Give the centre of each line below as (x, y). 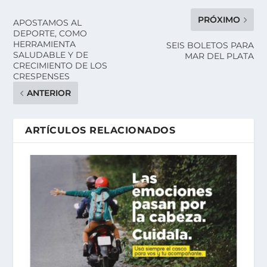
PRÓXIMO (219, 20)
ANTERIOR (49, 93)
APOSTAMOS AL (48, 23)
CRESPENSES (42, 77)
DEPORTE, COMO (50, 34)
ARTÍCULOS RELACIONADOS (100, 131)
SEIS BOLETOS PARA (210, 46)
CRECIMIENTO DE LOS (60, 66)
